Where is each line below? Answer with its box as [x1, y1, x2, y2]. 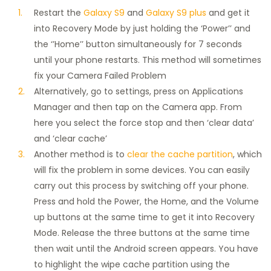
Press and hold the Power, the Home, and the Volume [34, 195, 259, 208]
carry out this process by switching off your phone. [34, 180, 249, 192]
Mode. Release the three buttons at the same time [34, 227, 250, 240]
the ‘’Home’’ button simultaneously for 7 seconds [34, 38, 242, 51]
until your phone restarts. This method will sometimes [34, 54, 261, 67]
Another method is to [34, 148, 127, 161]
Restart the [34, 7, 83, 19]
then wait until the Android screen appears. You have [34, 243, 258, 255]
